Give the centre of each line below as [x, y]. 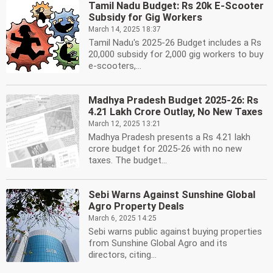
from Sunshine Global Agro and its [158, 243]
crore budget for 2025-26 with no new [165, 149]
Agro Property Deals [136, 206]
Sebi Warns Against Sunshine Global [172, 195]
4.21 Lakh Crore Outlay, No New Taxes [175, 112]
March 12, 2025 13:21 [125, 124]
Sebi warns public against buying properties [175, 232]
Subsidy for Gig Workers [145, 17]
